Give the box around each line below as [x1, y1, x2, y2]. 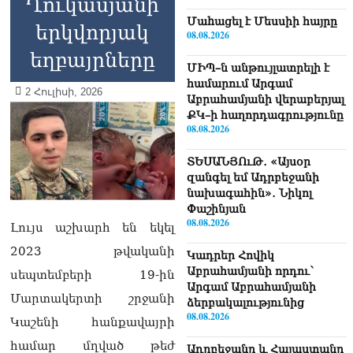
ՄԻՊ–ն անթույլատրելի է [186, 61, 329, 74]
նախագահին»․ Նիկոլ [186, 186, 312, 199]
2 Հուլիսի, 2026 [25, 85, 102, 98]
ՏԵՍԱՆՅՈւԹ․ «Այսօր [186, 154, 310, 168]
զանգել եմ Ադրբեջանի [186, 170, 319, 184]
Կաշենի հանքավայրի [10, 314, 175, 329]
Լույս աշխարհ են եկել [10, 220, 175, 235]
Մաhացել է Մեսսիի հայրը [186, 14, 337, 28]
